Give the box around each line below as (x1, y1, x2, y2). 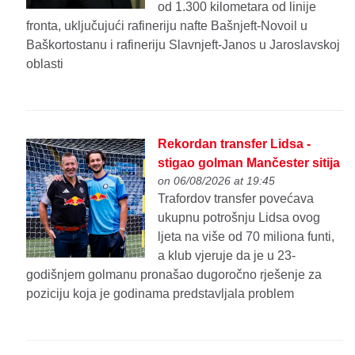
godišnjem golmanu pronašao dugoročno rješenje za (26, 267, 323, 281)
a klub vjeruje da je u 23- (158, 248, 296, 262)
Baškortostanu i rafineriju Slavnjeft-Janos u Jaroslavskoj (26, 38, 341, 52)
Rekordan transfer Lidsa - (158, 136, 311, 151)
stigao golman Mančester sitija (158, 155, 341, 170)
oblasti (26, 57, 64, 71)
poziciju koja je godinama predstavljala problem (26, 286, 295, 300)
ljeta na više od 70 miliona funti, (158, 229, 335, 243)
